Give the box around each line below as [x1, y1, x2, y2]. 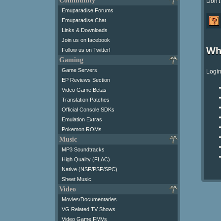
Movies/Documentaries [62, 196, 117, 202]
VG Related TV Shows [62, 206, 115, 212]
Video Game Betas [62, 86, 107, 93]
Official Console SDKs [62, 106, 114, 112]
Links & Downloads [62, 27, 108, 33]
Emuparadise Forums [62, 7, 113, 13]
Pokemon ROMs [62, 126, 102, 132]
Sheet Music [62, 176, 91, 182]
